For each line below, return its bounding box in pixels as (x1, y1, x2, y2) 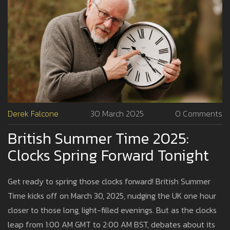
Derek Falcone (8, 107, 59, 120)
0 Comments (175, 107, 222, 120)
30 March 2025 (90, 107, 144, 120)
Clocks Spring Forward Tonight (8, 144, 209, 167)
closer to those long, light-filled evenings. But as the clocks (8, 204, 217, 217)
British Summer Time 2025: (8, 127, 189, 150)
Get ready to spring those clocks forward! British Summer (8, 175, 210, 188)
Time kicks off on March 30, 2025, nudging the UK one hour (8, 189, 216, 202)
